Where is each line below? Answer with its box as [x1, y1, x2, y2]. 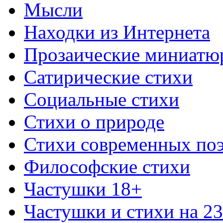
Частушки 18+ [24, 178, 142, 200]
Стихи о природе [24, 111, 164, 132]
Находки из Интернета [24, 21, 210, 43]
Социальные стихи [24, 89, 179, 110]
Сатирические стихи [24, 66, 193, 88]
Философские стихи [24, 156, 190, 177]
